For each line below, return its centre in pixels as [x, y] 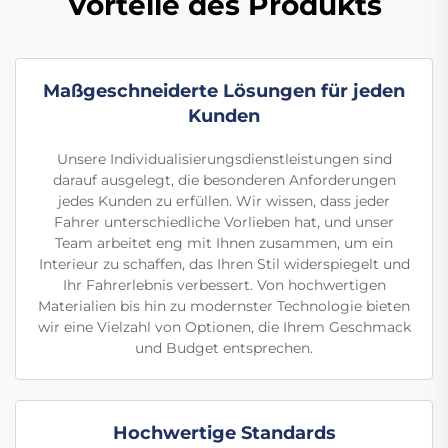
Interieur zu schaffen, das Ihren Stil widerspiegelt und [224, 264]
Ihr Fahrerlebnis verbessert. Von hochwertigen [224, 285]
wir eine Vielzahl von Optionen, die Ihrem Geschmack [224, 327]
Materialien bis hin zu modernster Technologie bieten [224, 306]
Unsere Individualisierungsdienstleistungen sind [224, 159]
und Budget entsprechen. [224, 348]
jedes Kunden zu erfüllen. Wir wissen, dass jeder [224, 201]
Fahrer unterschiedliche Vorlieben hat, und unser [224, 222]
